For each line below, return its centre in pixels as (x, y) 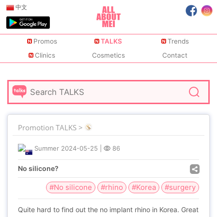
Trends (178, 41)
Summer (47, 148)
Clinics (45, 55)
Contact (175, 55)
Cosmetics (108, 55)
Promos (45, 41)
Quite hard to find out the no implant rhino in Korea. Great (108, 209)
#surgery (180, 187)
